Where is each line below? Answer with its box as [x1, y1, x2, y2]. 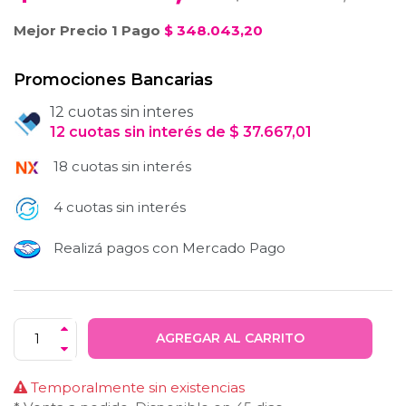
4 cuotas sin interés [50, 198, 186, 216]
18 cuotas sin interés [53, 157, 191, 175]
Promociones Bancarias [14, 69, 213, 90]
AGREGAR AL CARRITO [155, 329, 304, 346]
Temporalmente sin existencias [27, 378, 245, 396]
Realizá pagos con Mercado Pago [50, 238, 285, 256]
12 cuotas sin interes [50, 102, 193, 121]
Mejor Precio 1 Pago [14, 21, 160, 39]
